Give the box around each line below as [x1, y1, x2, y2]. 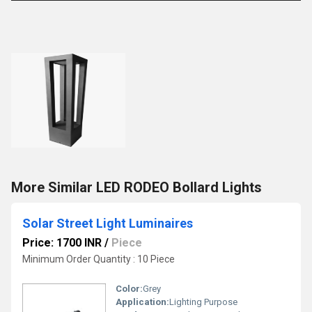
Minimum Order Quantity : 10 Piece [22, 253, 175, 265]
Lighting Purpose [169, 296, 237, 307]
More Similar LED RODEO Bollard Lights [11, 178, 262, 196]
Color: [116, 283, 143, 294]
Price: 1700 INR [22, 235, 102, 249]
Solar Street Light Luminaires [22, 215, 193, 231]
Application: [116, 296, 169, 307]
